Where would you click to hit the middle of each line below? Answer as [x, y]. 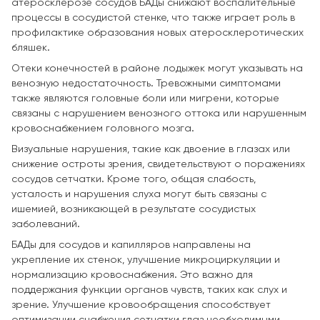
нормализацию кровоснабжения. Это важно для [132, 275]
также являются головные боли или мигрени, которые [145, 98]
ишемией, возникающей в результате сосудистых [134, 209]
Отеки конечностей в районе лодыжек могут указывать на [157, 68]
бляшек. [31, 47]
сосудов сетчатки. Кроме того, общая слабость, [134, 179]
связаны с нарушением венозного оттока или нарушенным [159, 113]
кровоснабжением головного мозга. [103, 128]
